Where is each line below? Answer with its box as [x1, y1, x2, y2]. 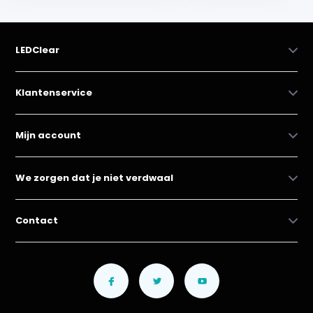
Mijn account [15, 129, 82, 142]
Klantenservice [15, 86, 93, 99]
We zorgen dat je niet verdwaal [15, 171, 174, 184]
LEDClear [15, 43, 60, 57]
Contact [15, 214, 59, 227]
